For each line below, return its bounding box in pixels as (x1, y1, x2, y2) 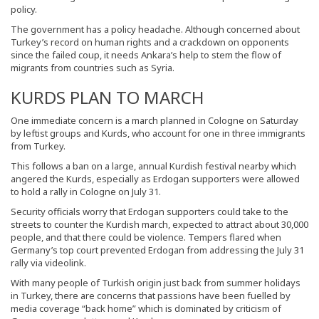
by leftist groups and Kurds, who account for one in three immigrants (11, 126, 305, 140)
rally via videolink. (11, 256, 86, 269)
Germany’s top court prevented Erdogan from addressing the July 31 (11, 243, 304, 256)
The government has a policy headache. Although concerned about (11, 22, 300, 36)
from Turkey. (11, 139, 66, 152)
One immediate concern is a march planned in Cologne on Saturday (11, 113, 298, 127)
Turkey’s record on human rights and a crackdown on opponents (11, 35, 289, 48)
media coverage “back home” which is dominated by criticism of (11, 301, 281, 315)
